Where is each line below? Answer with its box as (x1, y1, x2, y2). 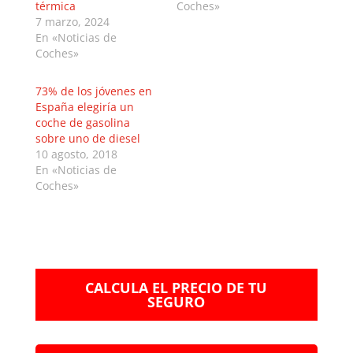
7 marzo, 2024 (35, 13, 110, 29)
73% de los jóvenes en (35, 83, 152, 98)
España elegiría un (35, 98, 134, 114)
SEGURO (147, 292, 206, 311)
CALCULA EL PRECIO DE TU (85, 277, 268, 297)
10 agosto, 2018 (35, 146, 117, 162)
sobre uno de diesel (35, 130, 140, 146)
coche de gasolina (35, 114, 130, 130)
